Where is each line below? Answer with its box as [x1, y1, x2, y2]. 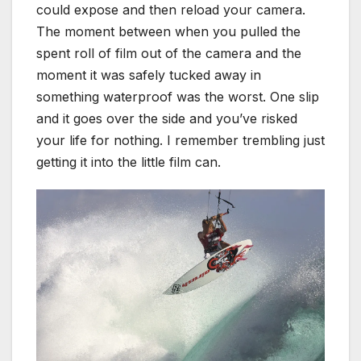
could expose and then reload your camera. [36, 2, 305, 19]
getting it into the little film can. [36, 154, 221, 171]
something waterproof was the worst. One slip [36, 89, 319, 106]
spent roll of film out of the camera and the [36, 45, 301, 62]
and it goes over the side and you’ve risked [36, 110, 297, 127]
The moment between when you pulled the [36, 23, 301, 40]
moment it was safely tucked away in [36, 67, 261, 84]
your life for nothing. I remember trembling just [36, 132, 325, 149]
